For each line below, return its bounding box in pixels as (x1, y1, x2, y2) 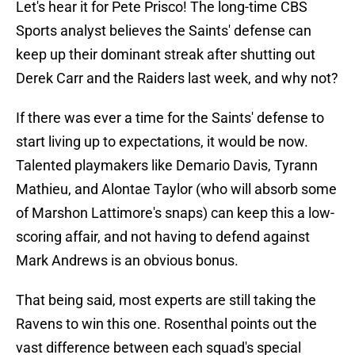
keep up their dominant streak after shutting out (16, 46, 315, 63)
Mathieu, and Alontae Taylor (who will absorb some (16, 181, 337, 198)
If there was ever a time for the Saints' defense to (16, 109, 324, 127)
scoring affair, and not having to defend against (16, 228, 310, 246)
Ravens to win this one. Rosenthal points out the (16, 315, 317, 333)
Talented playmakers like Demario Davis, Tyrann (16, 157, 318, 174)
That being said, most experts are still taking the (16, 292, 316, 309)
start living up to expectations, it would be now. (16, 133, 308, 151)
